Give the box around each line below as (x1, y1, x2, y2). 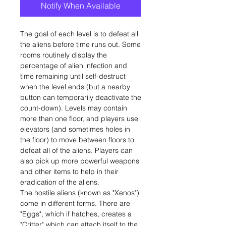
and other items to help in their (20, 167, 119, 176)
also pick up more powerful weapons (20, 156, 139, 165)
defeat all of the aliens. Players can (20, 146, 133, 155)
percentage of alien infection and (20, 61, 127, 70)
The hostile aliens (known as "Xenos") (20, 188, 139, 197)
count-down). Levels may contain (20, 103, 127, 112)
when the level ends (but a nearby (20, 82, 130, 91)
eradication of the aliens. (20, 178, 99, 187)
